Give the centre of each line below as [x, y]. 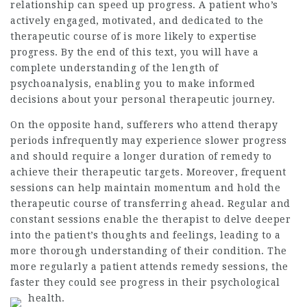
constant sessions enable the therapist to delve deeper [150, 219]
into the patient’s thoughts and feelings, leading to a [145, 235]
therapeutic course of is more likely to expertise [134, 36]
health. [47, 298]
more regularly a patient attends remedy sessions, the [149, 267]
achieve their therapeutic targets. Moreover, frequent [148, 172]
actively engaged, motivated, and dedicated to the [137, 21]
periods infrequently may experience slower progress [149, 140]
